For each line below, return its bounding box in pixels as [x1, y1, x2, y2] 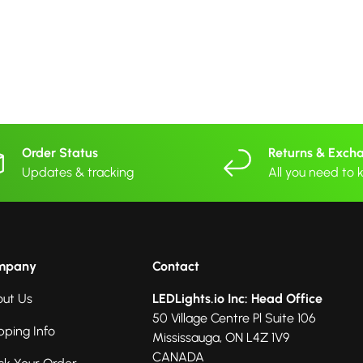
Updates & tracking [22, 164, 134, 180]
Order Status [22, 144, 98, 160]
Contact [152, 258, 199, 274]
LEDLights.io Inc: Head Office [152, 290, 322, 306]
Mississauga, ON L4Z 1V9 [152, 329, 289, 345]
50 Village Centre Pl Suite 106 [152, 310, 316, 326]
